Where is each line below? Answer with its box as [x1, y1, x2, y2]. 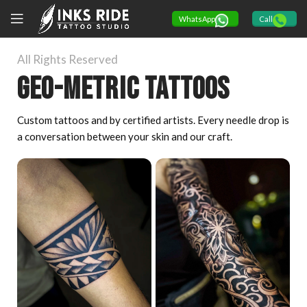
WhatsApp [179, 14, 215, 24]
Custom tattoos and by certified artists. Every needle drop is [17, 114, 289, 126]
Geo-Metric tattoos [17, 71, 230, 108]
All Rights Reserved [17, 52, 118, 66]
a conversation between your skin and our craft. [17, 130, 232, 143]
